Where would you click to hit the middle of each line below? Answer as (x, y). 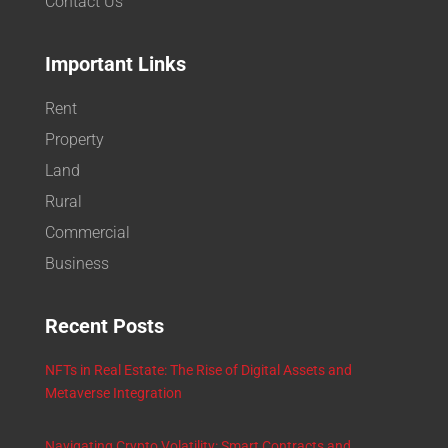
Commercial (87, 232)
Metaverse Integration (113, 392)
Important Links (115, 63)
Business (76, 263)
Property (74, 139)
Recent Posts (104, 325)
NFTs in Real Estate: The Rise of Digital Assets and (198, 369)
